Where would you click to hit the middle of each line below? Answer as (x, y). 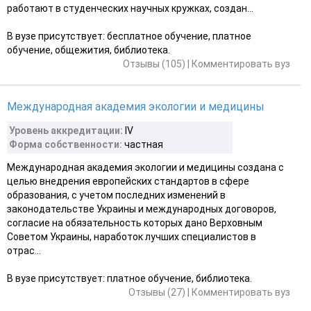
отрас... (24, 250)
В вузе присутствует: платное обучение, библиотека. (129, 278)
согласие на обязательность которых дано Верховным (135, 222)
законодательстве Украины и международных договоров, (142, 209)
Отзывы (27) (157, 292)
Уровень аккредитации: (66, 130)
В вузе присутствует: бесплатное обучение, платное (129, 36)
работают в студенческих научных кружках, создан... (130, 8)
